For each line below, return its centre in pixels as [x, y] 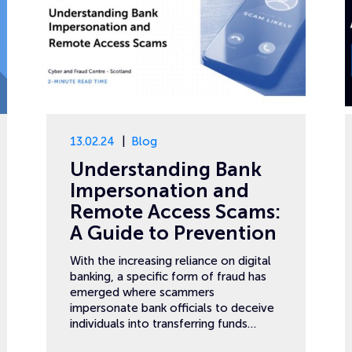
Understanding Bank [166, 169]
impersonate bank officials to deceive [172, 308]
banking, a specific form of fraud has [168, 277]
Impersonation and [159, 191]
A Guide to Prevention [173, 233]
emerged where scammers [142, 292]
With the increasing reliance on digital [170, 261]
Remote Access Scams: [175, 212]
